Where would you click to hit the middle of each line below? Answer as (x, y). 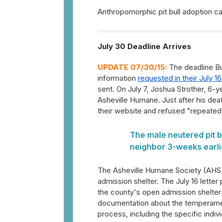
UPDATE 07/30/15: (132, 67)
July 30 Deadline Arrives (144, 46)
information (118, 78)
